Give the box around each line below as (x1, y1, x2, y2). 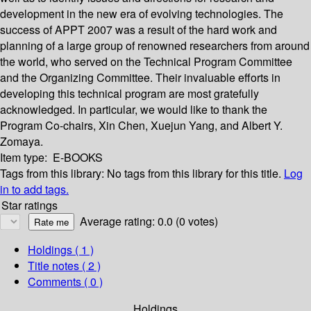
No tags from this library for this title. (107, 165, 281, 182)
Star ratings (1, 197, 58, 214)
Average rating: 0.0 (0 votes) (80, 213, 218, 230)
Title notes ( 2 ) (28, 258, 101, 274)
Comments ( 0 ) (28, 274, 103, 290)
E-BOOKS (53, 149, 103, 166)
